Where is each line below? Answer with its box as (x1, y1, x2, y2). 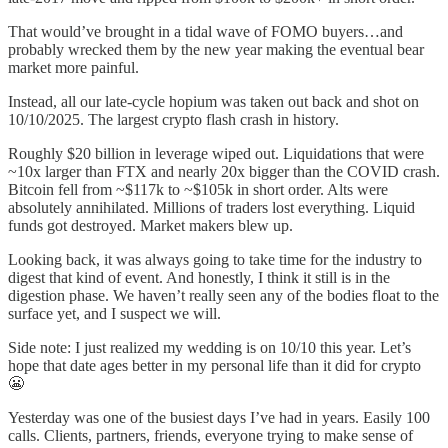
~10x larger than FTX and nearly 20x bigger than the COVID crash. (8, 162, 440, 180)
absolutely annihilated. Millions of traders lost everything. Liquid (8, 198, 415, 216)
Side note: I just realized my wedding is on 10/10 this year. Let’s (8, 338, 411, 356)
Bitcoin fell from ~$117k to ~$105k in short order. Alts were (8, 180, 388, 198)
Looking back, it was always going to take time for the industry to (8, 250, 422, 268)
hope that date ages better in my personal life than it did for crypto (8, 356, 421, 374)
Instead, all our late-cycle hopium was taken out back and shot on (8, 92, 419, 110)
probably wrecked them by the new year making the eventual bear (8, 40, 424, 58)
